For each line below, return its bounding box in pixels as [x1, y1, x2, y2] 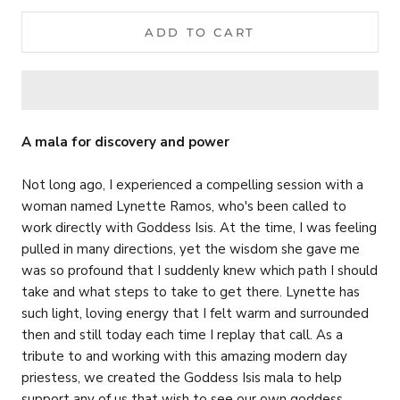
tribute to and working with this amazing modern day [21, 346, 347, 365]
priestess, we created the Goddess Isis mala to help [21, 368, 342, 387]
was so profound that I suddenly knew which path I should [21, 261, 378, 279]
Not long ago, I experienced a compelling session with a [21, 175, 363, 194]
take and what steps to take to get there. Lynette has [21, 282, 360, 301]
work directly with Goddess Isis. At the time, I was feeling [21, 218, 377, 237]
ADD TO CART [145, 24, 255, 39]
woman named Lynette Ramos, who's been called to [21, 196, 346, 215]
